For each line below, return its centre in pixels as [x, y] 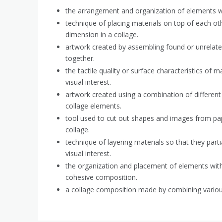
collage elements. [93, 106]
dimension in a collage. [102, 34]
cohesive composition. [101, 177]
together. [80, 58]
